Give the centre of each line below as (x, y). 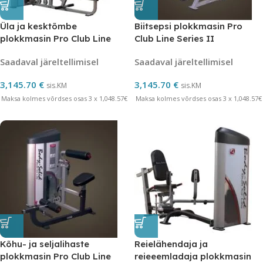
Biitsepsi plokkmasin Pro (188, 26)
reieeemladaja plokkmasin (193, 256)
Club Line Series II (174, 38)
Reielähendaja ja (171, 244)
